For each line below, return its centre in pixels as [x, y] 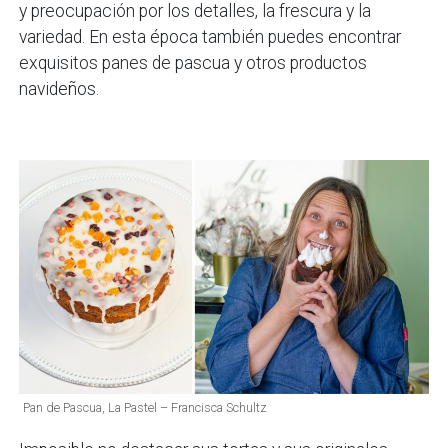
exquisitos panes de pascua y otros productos [193, 63]
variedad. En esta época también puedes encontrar [210, 37]
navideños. [59, 89]
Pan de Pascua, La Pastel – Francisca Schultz [145, 408]
